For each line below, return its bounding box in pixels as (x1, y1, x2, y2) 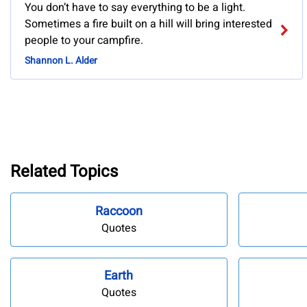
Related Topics (10, 159, 118, 184)
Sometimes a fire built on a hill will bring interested (25, 16, 272, 33)
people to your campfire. (25, 32, 143, 49)
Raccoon (95, 201, 143, 221)
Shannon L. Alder (25, 53, 97, 69)
